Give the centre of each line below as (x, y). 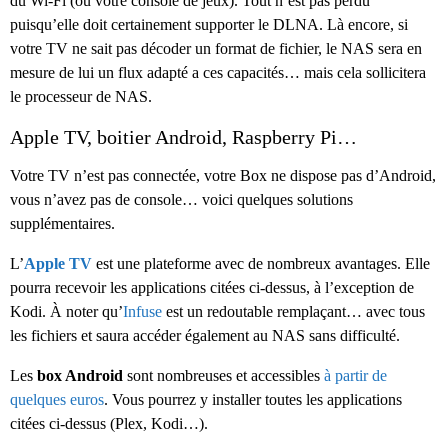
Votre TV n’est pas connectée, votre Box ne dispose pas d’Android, (223, 176)
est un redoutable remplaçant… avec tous (293, 312)
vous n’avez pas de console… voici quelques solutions (181, 200)
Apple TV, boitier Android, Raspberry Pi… (183, 137)
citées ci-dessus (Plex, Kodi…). (109, 424)
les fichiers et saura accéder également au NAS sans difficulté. (205, 336)
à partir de (355, 376)
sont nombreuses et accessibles (223, 376)
